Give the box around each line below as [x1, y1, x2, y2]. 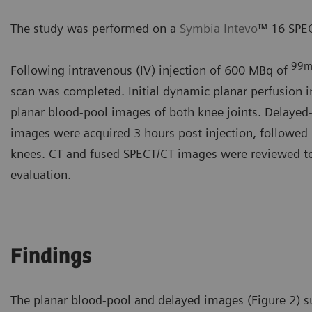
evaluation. [10, 167, 71, 182]
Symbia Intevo [180, 21, 258, 36]
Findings [10, 244, 92, 270]
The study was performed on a [10, 21, 180, 36]
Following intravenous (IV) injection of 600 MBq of [10, 63, 291, 78]
